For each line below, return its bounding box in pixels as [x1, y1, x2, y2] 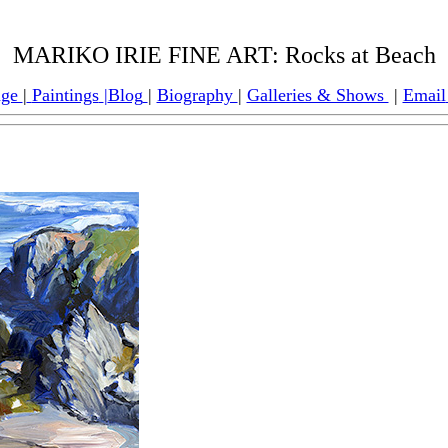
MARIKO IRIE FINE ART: [12, 42, 285, 68]
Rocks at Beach [284, 42, 436, 68]
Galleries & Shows [246, 85, 389, 105]
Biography [156, 85, 238, 105]
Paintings [31, 85, 99, 105]
